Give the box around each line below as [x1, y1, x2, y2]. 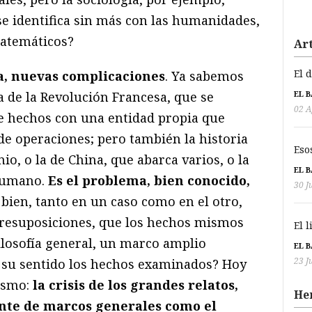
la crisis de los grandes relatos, [33, 276, 238, 294]
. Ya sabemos [165, 68, 244, 85]
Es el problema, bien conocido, [48, 172, 250, 189]
